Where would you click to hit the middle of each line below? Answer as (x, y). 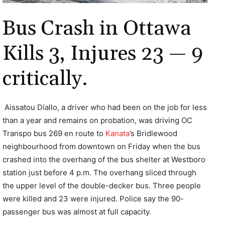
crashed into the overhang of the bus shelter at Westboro (104, 159)
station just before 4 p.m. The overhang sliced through (99, 172)
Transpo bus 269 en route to (54, 133)
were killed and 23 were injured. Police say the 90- (93, 198)
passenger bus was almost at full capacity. (77, 211)
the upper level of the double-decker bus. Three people (102, 185)
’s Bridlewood (153, 133)
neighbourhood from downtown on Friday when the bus (101, 146)
